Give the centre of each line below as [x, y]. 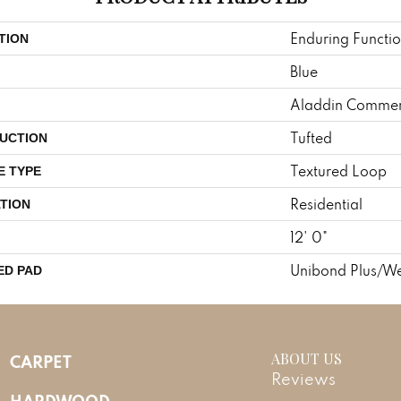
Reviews [304, 379]
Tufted [311, 137]
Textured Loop [338, 171]
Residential [326, 204]
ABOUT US [307, 358]
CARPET [41, 361]
